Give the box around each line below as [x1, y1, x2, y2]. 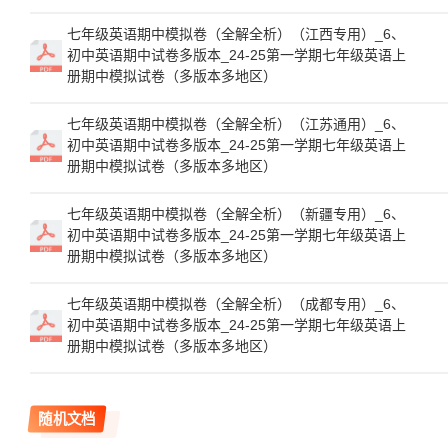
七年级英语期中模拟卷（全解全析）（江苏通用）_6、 [67, 116, 405, 132]
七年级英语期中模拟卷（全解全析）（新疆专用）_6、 [67, 206, 405, 222]
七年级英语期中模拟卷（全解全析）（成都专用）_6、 [67, 296, 405, 312]
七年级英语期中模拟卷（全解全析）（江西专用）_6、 [67, 26, 405, 42]
